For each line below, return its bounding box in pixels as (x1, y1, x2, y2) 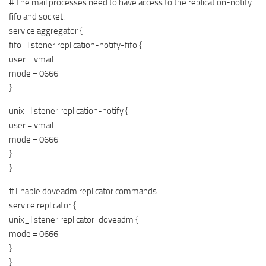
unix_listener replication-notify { (9, 106, 128, 116)
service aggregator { (9, 26, 83, 36)
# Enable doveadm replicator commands (9, 186, 157, 197)
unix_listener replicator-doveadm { (9, 214, 138, 225)
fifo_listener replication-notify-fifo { (9, 40, 142, 50)
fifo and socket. (9, 11, 65, 22)
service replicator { (9, 200, 76, 211)
